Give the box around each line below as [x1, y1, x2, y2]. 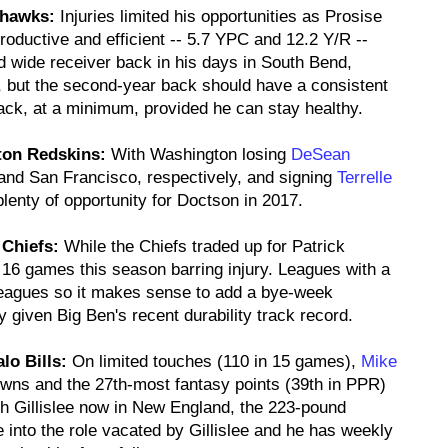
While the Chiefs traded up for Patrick [59, 237, 345, 256]
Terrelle [337, 168, 392, 187]
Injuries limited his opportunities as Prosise [55, 7, 382, 26]
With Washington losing [106, 145, 291, 164]
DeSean [291, 145, 350, 164]
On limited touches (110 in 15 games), [67, 352, 361, 371]
